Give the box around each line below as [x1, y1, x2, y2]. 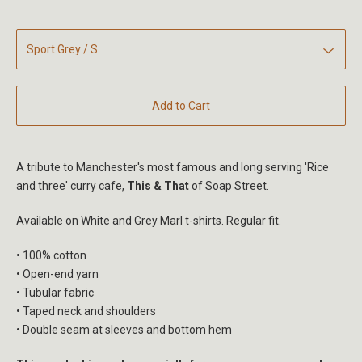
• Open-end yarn [16, 267, 99, 281]
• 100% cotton [16, 249, 86, 263]
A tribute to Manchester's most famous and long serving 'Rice [16, 161, 329, 175]
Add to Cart [152, 99, 210, 113]
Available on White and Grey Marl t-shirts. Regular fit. [16, 214, 281, 228]
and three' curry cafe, [16, 179, 127, 193]
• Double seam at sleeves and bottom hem [16, 323, 232, 337]
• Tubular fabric [16, 286, 94, 300]
